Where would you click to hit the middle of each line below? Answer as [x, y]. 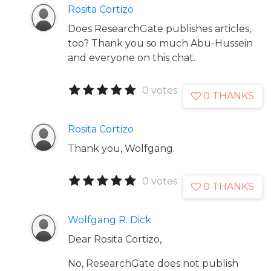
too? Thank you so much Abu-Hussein [160, 43]
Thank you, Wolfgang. [121, 149]
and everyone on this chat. [132, 58]
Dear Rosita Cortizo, [115, 239]
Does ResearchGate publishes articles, [159, 29]
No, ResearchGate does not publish [153, 263]
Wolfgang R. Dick [109, 220]
